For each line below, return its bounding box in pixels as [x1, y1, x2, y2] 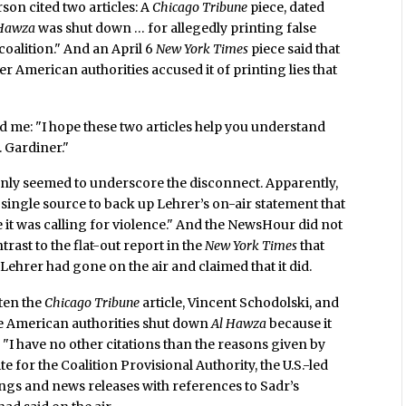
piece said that [248, 40, 341, 57]
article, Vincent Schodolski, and [140, 295, 340, 312]
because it [266, 315, 333, 333]
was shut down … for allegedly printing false [35, 19, 317, 36]
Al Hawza [211, 315, 267, 333]
